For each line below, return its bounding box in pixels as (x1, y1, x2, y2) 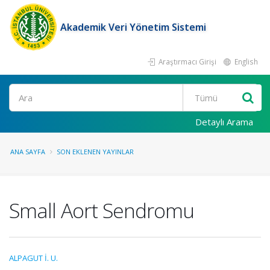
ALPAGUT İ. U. (9, 253, 58, 263)
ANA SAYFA (10, 147, 45, 156)
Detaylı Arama (195, 116, 253, 128)
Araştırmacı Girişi (157, 57, 216, 66)
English (233, 57, 258, 66)
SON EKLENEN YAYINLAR (57, 147, 134, 156)
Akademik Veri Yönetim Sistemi (60, 20, 206, 34)
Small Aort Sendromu (9, 196, 194, 224)
